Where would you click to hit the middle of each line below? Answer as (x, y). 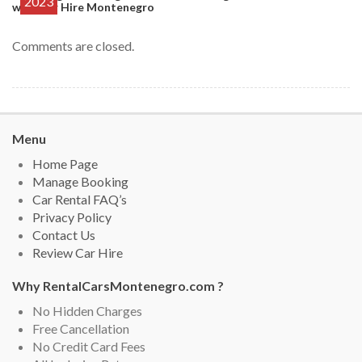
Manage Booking (80, 181)
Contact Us (64, 234)
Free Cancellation (81, 328)
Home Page (65, 163)
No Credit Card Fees (89, 346)
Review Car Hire (78, 252)
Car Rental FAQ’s (80, 199)
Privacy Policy (72, 217)
